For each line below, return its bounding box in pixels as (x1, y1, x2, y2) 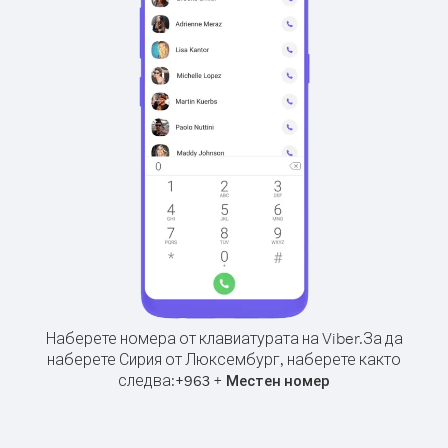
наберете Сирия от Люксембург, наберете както (47, 349, 401, 369)
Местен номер (226, 371, 330, 390)
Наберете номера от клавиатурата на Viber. (45, 328, 363, 348)
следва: (118, 370, 175, 390)
